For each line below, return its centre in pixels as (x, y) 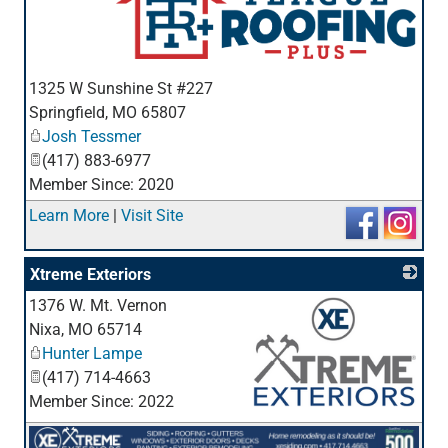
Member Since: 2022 (101, 402)
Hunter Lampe (92, 354)
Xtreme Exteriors (90, 275)
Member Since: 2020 (101, 185)
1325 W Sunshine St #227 (121, 89)
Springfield (67, 113)
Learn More (69, 216)
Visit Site (152, 216)
